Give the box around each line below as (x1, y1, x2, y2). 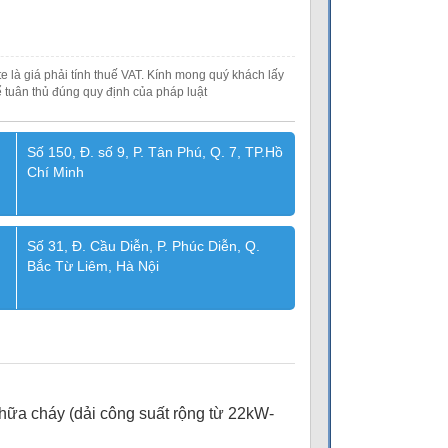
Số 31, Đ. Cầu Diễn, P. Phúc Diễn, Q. (26, 238, 260, 254)
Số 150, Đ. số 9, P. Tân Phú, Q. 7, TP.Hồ (26, 144, 283, 160)
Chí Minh (26, 164, 84, 180)
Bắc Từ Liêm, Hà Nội (26, 258, 159, 274)
